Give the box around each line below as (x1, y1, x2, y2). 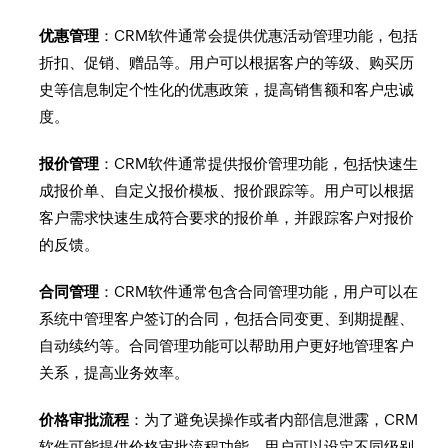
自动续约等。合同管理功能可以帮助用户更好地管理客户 (39, 337, 415, 354)
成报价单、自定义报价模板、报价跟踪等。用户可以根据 (39, 182, 415, 199)
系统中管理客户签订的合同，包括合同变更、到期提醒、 (39, 310, 415, 327)
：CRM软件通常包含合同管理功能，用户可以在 (99, 283, 419, 300)
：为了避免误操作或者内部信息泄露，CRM (129, 411, 419, 428)
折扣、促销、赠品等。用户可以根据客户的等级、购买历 (39, 54, 415, 71)
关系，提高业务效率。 (39, 364, 190, 381)
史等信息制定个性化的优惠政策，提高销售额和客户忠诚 (39, 81, 415, 98)
